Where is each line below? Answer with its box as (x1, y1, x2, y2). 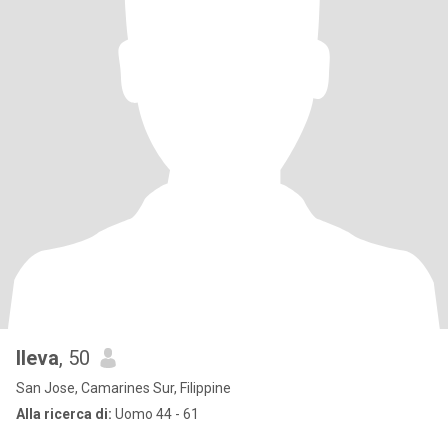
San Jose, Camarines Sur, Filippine (16, 380, 231, 396)
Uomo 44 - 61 (112, 406, 199, 422)
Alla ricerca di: (16, 406, 112, 422)
